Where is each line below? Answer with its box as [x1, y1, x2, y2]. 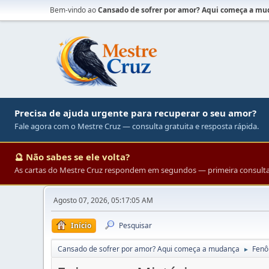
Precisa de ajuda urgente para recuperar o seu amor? [14, 107, 256, 119]
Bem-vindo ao [50, 5, 98, 15]
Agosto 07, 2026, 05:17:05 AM [53, 195, 153, 205]
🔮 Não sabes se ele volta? [14, 151, 130, 163]
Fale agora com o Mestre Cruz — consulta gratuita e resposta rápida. [14, 121, 259, 131]
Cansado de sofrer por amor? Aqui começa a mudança [58, 244, 240, 254]
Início [71, 220, 91, 231]
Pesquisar [119, 220, 152, 231]
